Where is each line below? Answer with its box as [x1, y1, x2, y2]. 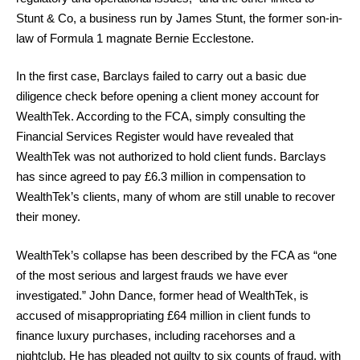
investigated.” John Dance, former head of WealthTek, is [16, 288, 309, 302]
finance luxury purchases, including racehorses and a [16, 328, 295, 342]
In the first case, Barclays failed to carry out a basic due [16, 69, 306, 83]
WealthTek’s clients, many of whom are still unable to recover [16, 190, 335, 203]
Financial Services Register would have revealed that [16, 129, 293, 143]
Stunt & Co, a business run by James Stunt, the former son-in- [16, 10, 342, 25]
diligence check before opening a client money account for [16, 89, 319, 103]
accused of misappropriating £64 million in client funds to [16, 308, 310, 322]
